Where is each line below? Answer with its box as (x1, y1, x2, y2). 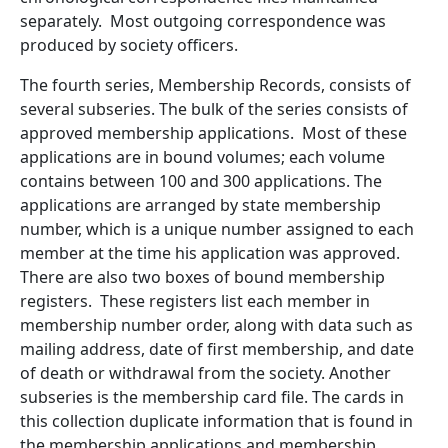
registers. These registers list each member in (20, 290, 370, 312)
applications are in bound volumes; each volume (20, 146, 385, 168)
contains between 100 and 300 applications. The (20, 170, 382, 192)
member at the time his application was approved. (20, 242, 400, 264)
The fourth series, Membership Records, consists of (20, 74, 411, 96)
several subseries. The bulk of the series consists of (20, 98, 408, 120)
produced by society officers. (20, 34, 238, 56)
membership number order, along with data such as (20, 314, 413, 336)
